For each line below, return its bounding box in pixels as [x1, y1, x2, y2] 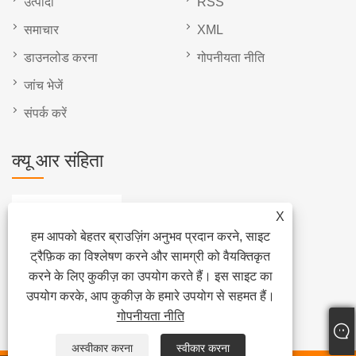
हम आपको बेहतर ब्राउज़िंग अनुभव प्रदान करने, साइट [30, 230, 270, 243]
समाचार [24, 22, 59, 37]
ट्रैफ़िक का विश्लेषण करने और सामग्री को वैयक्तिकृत [30, 250, 271, 263]
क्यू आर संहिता [12, 149, 103, 171]
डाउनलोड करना [24, 50, 98, 64]
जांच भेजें [24, 78, 63, 92]
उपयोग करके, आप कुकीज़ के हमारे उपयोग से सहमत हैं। [25, 289, 275, 303]
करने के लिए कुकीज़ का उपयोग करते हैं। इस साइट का [28, 269, 273, 283]
